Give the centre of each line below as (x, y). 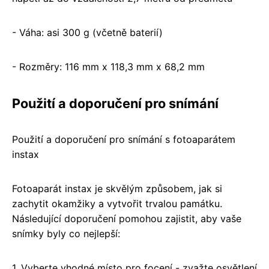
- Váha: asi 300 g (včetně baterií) (87, 32)
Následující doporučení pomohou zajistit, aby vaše (127, 218)
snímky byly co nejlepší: (66, 233)
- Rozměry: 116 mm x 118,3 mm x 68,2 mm (108, 66)
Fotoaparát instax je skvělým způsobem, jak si (117, 188)
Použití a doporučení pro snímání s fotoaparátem (124, 139)
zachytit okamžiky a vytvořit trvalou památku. (117, 203)
